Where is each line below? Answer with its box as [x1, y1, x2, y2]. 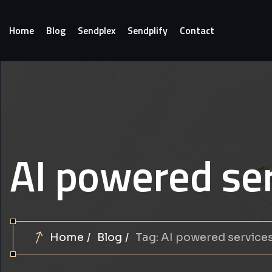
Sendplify [127, 23, 168, 38]
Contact [180, 23, 214, 38]
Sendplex [78, 23, 115, 38]
